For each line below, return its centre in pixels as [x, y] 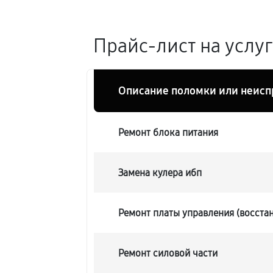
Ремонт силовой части [168, 253]
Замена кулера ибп [160, 172]
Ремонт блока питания [168, 132]
